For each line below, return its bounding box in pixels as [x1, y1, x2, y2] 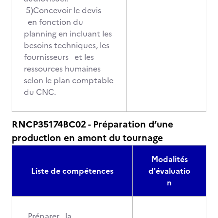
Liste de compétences [31, 165, 113, 177]
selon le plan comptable [24, 74, 113, 86]
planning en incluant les [24, 28, 112, 39]
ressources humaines [24, 63, 101, 74]
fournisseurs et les [24, 51, 94, 63]
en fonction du [24, 16, 83, 28]
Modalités [151, 153, 188, 165]
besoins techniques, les [24, 39, 109, 51]
